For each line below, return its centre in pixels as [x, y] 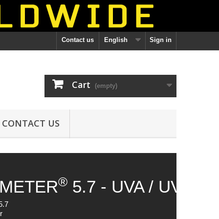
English [116, 40]
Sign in [161, 40]
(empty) [106, 86]
